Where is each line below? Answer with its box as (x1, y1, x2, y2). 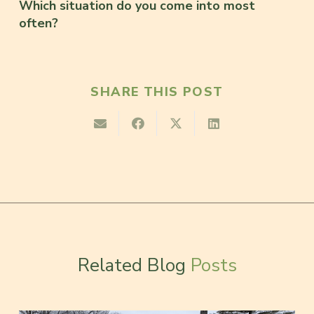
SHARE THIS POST (90, 83, 224, 100)
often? (19, 14, 58, 32)
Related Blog (77, 253, 191, 278)
